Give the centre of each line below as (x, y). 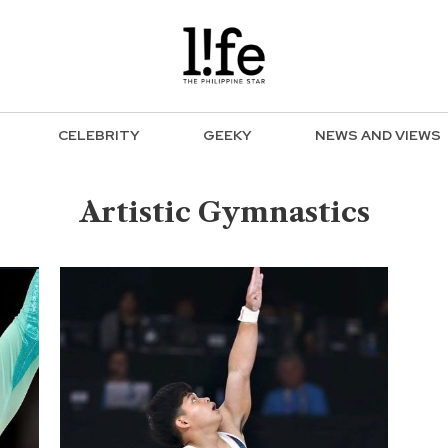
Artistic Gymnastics (224, 212)
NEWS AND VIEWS (378, 135)
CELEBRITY (99, 135)
